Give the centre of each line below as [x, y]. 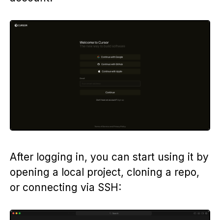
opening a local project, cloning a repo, [105, 172]
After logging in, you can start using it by [109, 157]
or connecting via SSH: [66, 187]
